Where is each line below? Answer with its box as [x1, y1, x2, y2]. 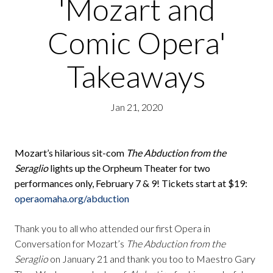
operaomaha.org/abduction [15, 193, 129, 205]
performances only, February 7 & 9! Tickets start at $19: [15, 177, 247, 190]
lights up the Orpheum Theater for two [48, 162, 210, 174]
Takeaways [67, 58, 206, 94]
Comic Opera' [47, 24, 226, 61]
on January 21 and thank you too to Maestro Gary [48, 253, 255, 265]
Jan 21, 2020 [110, 101, 163, 113]
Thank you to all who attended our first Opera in [15, 222, 210, 235]
